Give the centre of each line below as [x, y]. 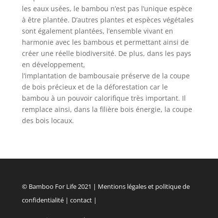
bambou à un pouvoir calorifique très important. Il [104, 98]
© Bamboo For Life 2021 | [60, 187]
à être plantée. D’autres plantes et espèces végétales [108, 20]
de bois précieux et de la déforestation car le [95, 87]
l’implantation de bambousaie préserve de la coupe [106, 76]
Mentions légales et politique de [144, 187]
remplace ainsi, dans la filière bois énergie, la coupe [107, 109]
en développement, [53, 65]
